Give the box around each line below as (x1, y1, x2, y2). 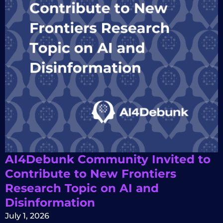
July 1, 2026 (5, 211, 49, 221)
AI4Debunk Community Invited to (5, 152, 211, 166)
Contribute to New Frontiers (5, 166, 176, 181)
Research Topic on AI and (5, 181, 159, 195)
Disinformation (5, 195, 95, 210)
